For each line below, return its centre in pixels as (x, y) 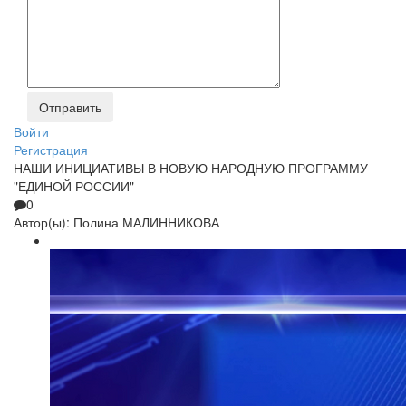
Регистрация (51, 150)
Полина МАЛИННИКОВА (146, 222)
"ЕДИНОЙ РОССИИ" (74, 186)
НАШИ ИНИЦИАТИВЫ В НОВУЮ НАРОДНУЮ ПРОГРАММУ (191, 168)
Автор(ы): (42, 222)
